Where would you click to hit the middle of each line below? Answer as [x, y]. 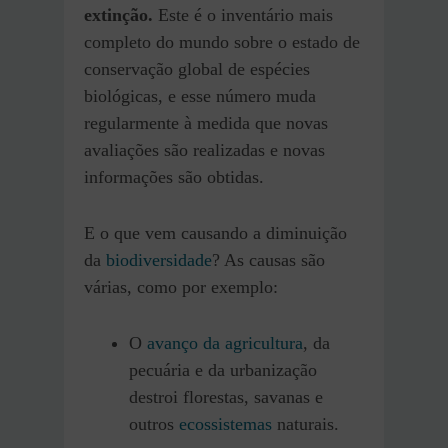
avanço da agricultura [225, 342]
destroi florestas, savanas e [226, 396]
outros [154, 423]
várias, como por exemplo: [183, 286]
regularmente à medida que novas [206, 122]
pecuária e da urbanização [223, 369]
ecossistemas [225, 423]
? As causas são [268, 259]
